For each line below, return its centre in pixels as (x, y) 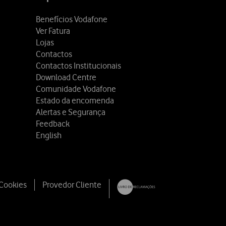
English (49, 135)
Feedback (53, 124)
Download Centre (66, 77)
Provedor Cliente (72, 184)
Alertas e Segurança (71, 112)
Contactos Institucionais (78, 66)
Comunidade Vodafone (76, 89)
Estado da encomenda (75, 101)
